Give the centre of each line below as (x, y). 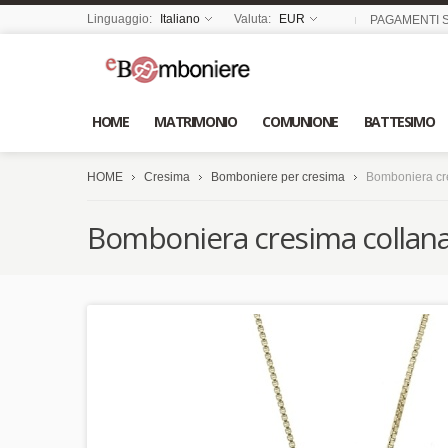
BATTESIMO (399, 121)
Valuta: (254, 19)
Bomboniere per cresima (278, 177)
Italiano (180, 19)
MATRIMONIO (195, 121)
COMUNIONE (300, 121)
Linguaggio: (121, 19)
